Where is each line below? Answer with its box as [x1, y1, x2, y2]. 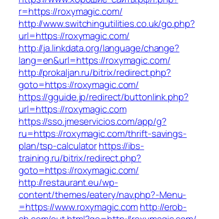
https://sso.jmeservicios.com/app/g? [19, 115, 167, 128]
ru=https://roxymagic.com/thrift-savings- [19, 127, 187, 140]
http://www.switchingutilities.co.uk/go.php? [19, 17, 195, 30]
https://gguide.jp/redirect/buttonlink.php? [19, 90, 189, 104]
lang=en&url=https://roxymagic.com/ [19, 54, 171, 67]
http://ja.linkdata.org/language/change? [19, 42, 180, 55]
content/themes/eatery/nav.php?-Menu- [19, 188, 187, 201]
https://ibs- [99, 139, 144, 153]
